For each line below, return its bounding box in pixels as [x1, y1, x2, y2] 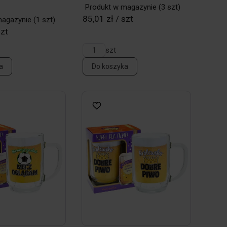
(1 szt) [31, 15, 56, 24]
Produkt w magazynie [85, 3, 157, 12]
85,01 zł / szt [83, 14, 134, 24]
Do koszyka [92, 62, 129, 70]
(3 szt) [157, 3, 181, 12]
